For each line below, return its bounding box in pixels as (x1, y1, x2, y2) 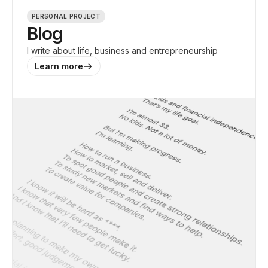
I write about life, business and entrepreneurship (27, 45, 218, 56)
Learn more (35, 61, 83, 71)
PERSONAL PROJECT (32, 13, 100, 20)
